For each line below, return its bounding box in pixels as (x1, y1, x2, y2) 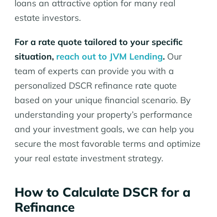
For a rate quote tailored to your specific (15, 36, 183, 47)
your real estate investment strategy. (15, 152, 163, 164)
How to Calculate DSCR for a (15, 184, 190, 200)
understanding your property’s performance (15, 108, 192, 120)
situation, (15, 50, 56, 62)
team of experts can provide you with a (15, 65, 174, 77)
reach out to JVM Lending (56, 50, 163, 62)
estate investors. (15, 12, 81, 23)
